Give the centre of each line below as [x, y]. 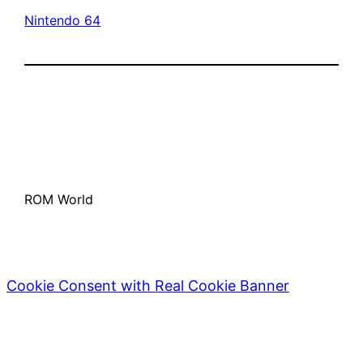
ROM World [59, 199]
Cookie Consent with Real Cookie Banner [148, 285]
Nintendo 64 [63, 20]
